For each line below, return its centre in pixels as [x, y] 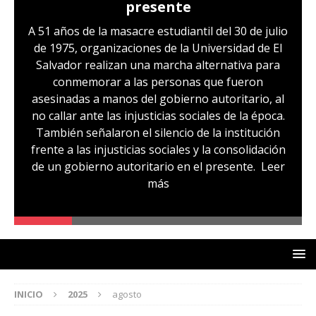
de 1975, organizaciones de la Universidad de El [158, 48]
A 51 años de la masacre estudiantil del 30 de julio [158, 31]
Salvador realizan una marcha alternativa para [158, 65]
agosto [127, 294]
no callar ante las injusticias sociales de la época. [158, 115]
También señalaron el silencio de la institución [158, 132]
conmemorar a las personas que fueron [158, 81]
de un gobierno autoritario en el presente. [146, 166]
